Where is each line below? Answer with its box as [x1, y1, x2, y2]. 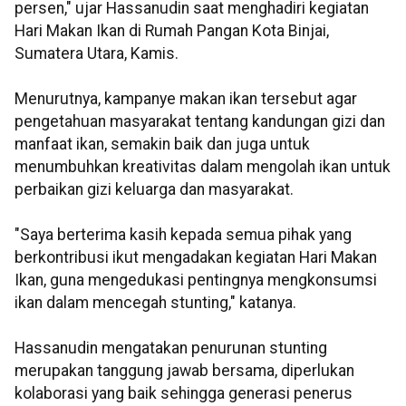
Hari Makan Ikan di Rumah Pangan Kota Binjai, [14, 22, 329, 41]
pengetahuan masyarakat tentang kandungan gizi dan [14, 112, 385, 131]
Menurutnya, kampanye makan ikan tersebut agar [14, 90, 357, 109]
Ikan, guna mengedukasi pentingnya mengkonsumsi [14, 271, 377, 290]
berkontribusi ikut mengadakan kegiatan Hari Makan [14, 248, 377, 267]
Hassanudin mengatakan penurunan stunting [14, 339, 327, 358]
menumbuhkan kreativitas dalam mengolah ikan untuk [14, 158, 391, 177]
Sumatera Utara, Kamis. [14, 44, 179, 63]
